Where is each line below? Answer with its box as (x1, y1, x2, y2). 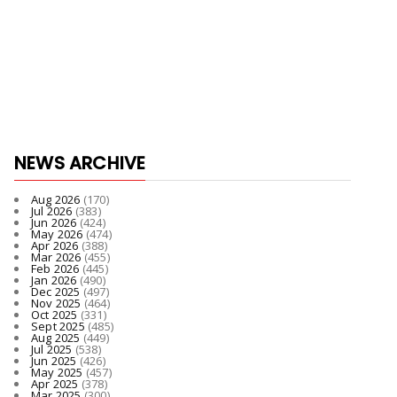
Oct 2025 (31, 307, 78, 323)
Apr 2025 (31, 376, 79, 392)
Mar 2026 (31, 249, 82, 265)
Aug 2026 (31, 191, 81, 207)
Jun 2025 (31, 353, 77, 369)
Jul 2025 (31, 341, 73, 357)
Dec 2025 (31, 284, 81, 300)
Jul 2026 (31, 203, 73, 219)
